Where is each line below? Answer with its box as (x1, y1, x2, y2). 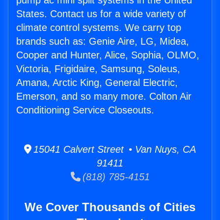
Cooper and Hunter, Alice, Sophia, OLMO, (16, 50, 199, 61)
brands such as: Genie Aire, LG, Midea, (16, 36, 189, 47)
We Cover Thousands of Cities (25, 200, 195, 214)
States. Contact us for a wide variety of (16, 8, 186, 20)
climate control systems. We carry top (16, 22, 181, 33)
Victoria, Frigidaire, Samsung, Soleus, (16, 63, 180, 75)
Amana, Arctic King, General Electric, (16, 77, 178, 88)
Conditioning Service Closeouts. (16, 105, 154, 116)
